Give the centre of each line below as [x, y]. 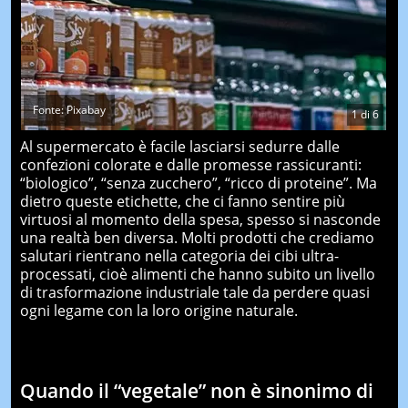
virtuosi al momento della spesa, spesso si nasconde [200, 219]
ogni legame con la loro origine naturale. [158, 311]
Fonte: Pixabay [69, 110]
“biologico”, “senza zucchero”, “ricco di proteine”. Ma [198, 183]
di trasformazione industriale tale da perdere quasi [194, 292]
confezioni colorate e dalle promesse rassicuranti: [190, 165]
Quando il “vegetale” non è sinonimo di [196, 391]
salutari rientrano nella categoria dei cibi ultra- [179, 256]
